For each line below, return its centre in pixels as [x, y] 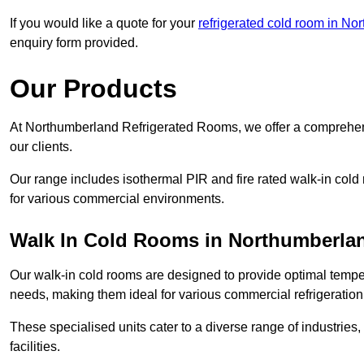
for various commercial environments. [117, 199]
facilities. [35, 347]
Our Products [93, 89]
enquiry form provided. [74, 43]
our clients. [41, 147]
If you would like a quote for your [104, 24]
